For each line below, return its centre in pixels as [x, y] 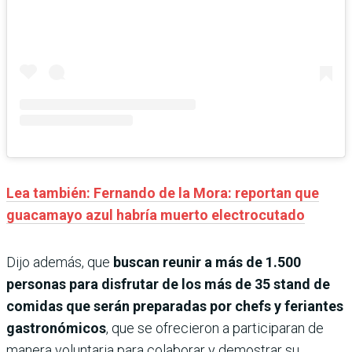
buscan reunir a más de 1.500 [205, 262]
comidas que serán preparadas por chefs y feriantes [175, 306]
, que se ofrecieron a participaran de [215, 328]
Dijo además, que [58, 262]
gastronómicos [56, 328]
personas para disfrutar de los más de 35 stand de [168, 284]
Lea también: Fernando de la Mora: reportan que [163, 193]
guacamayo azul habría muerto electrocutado [156, 215]
